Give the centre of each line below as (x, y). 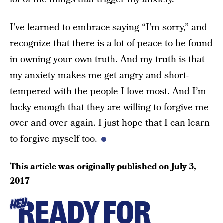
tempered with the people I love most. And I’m (108, 91)
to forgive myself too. (54, 139)
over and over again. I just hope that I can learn (110, 123)
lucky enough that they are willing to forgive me (109, 107)
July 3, (184, 167)
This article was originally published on (91, 167)
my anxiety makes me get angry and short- (99, 75)
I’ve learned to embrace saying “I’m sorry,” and (109, 28)
